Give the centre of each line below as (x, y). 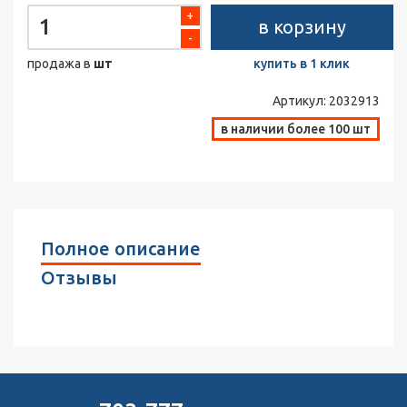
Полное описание (121, 248)
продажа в (60, 64)
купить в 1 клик (302, 64)
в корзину (302, 27)
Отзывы (79, 278)
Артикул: (301, 101)
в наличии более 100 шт (296, 129)
